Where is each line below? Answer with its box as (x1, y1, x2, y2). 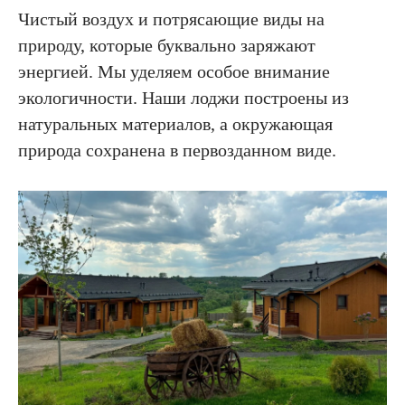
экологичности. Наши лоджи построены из (18, 88, 349, 108)
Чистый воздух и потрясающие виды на (18, 9, 325, 29)
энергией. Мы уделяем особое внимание (18, 61, 330, 81)
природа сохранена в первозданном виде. (18, 140, 336, 160)
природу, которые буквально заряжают (18, 35, 316, 55)
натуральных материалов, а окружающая (18, 114, 333, 134)
